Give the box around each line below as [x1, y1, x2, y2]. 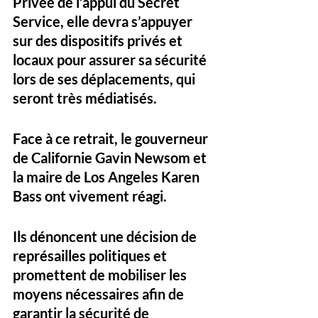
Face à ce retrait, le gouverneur [13, 129, 211, 147]
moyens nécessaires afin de [13, 285, 187, 302]
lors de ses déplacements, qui [13, 70, 198, 87]
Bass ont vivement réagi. [13, 187, 170, 204]
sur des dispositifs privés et [13, 31, 185, 49]
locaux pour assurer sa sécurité [13, 50, 209, 68]
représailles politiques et [13, 246, 170, 264]
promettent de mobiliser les [13, 265, 190, 283]
